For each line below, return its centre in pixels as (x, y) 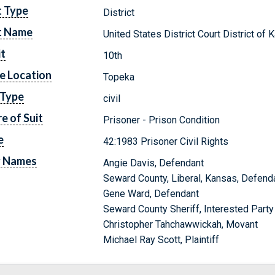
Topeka (119, 77)
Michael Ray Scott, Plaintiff (161, 239)
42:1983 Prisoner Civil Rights (166, 141)
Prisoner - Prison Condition (162, 120)
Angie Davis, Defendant (154, 163)
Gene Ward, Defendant (151, 193)
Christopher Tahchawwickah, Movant (181, 224)
